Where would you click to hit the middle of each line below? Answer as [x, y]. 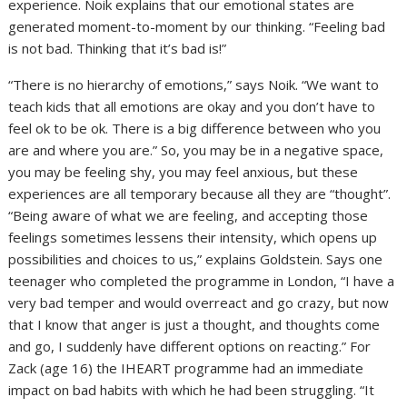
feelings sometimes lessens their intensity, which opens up [193, 238]
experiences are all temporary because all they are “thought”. [200, 194]
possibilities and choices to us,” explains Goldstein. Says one [196, 259]
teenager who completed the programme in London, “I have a [202, 281]
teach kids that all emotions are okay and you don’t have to [192, 107]
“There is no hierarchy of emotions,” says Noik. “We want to [194, 85]
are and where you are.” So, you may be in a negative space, [196, 150]
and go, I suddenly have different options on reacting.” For [190, 347]
